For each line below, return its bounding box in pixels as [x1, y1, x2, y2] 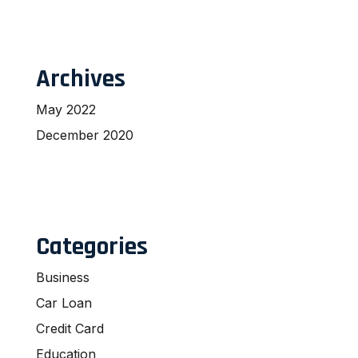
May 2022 [36, 101, 96, 117]
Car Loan [36, 294, 92, 311]
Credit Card [36, 320, 104, 336]
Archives [36, 62, 125, 95]
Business [36, 268, 89, 285]
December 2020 [36, 126, 133, 143]
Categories [36, 229, 148, 263]
